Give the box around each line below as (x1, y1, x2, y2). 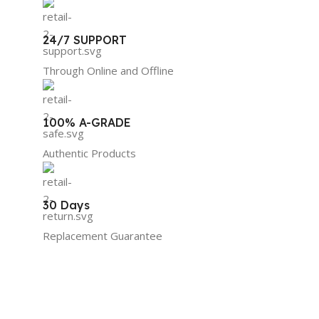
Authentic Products (43, 145, 136, 160)
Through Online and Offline (43, 63, 174, 78)
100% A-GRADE (43, 115, 131, 130)
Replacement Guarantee (43, 228, 162, 243)
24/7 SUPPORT (43, 32, 127, 47)
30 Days (43, 197, 90, 212)
